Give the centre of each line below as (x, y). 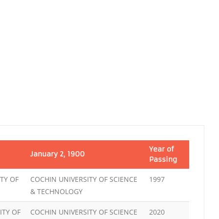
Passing (163, 159)
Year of (162, 149)
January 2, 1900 (57, 154)
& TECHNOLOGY (56, 191)
